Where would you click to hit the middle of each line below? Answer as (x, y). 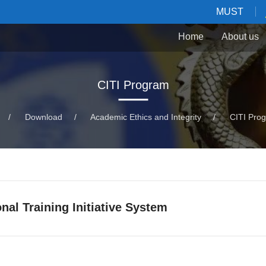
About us (240, 37)
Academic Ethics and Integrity (145, 117)
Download (43, 117)
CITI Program (133, 85)
